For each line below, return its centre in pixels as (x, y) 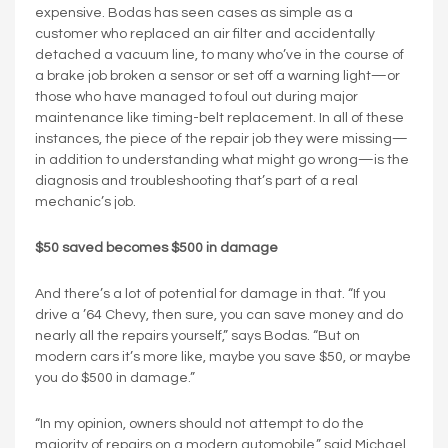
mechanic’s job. (85, 201)
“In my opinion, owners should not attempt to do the (199, 423)
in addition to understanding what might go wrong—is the (222, 159)
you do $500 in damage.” (115, 377)
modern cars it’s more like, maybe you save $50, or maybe (223, 356)
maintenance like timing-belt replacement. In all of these (219, 117)
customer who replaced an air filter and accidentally (205, 33)
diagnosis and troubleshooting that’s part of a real (196, 180)
